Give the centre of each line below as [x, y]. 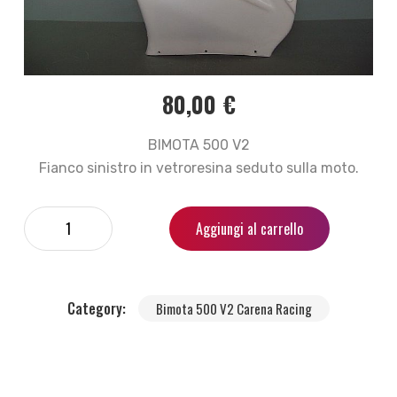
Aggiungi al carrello [249, 228]
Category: [98, 308]
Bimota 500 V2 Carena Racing [234, 308]
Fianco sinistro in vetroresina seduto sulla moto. [198, 167]
